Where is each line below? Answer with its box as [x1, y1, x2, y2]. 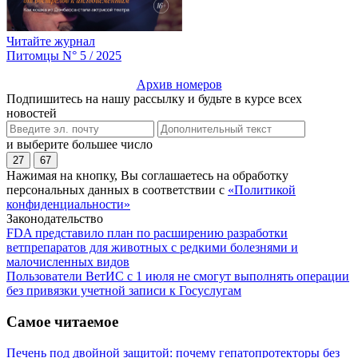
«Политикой [228, 183, 296, 197]
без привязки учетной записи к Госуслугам [6, 284, 241, 298]
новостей [6, 106, 57, 121]
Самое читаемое [6, 313, 118, 331]
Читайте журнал [6, 34, 95, 49]
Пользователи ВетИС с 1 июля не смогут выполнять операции [6, 269, 349, 284]
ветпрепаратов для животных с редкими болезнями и [6, 241, 298, 255]
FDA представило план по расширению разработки [6, 226, 288, 241]
